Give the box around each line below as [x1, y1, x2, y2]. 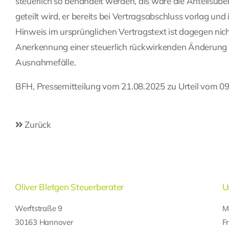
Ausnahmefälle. [15, 57, 76, 68]
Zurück [22, 119, 51, 130]
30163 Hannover [15, 217, 73, 227]
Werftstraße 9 [15, 203, 62, 214]
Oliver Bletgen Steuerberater [15, 181, 124, 193]
